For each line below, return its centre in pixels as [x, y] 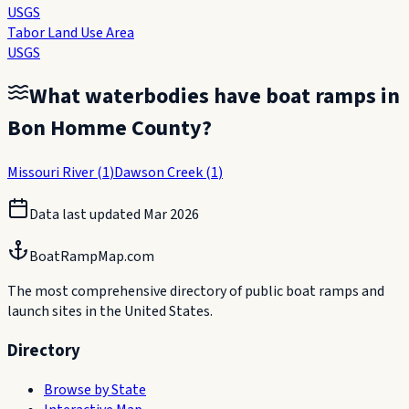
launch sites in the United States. [110, 312]
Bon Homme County [105, 129]
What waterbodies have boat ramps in [215, 97]
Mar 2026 [171, 215]
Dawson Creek [158, 173]
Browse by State [95, 389]
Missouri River [51, 173]
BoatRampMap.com [92, 257]
